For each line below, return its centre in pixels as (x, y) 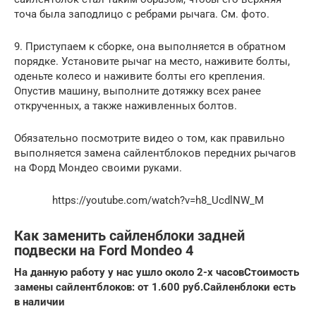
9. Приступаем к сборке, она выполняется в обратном (150, 46)
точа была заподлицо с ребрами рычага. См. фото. (142, 14)
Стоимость (272, 272)
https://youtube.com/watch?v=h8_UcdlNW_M (158, 200)
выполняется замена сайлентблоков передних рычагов (155, 153)
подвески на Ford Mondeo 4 (104, 251)
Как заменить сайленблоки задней (129, 236)
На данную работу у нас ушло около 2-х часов (129, 272)
